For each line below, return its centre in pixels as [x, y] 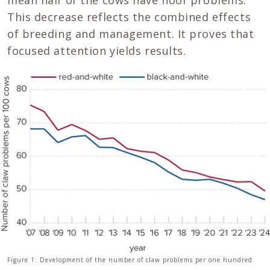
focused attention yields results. [97, 51]
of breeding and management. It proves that [131, 34]
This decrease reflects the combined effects [129, 17]
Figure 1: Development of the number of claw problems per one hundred [130, 259]
